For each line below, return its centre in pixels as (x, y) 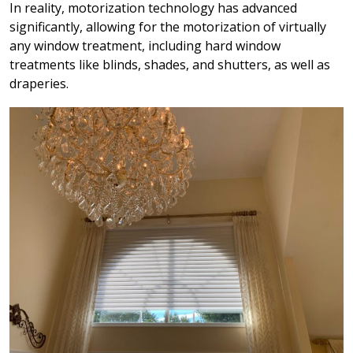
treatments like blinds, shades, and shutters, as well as (170, 65)
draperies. (39, 84)
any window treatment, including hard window (145, 46)
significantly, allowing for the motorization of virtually (168, 27)
